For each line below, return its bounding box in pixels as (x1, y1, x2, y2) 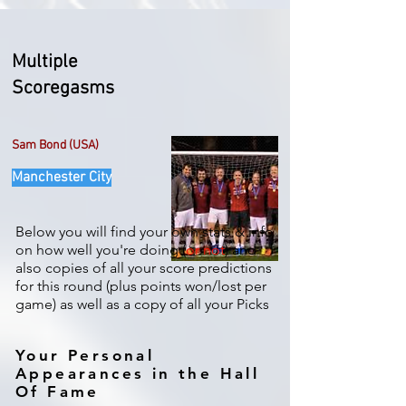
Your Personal (15, 346, 155, 364)
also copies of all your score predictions (15, 259, 272, 276)
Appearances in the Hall (15, 364, 260, 382)
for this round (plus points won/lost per (15, 277, 266, 295)
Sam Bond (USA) (12, 138, 99, 153)
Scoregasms (12, 77, 114, 100)
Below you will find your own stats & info (15, 223, 274, 240)
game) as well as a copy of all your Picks (15, 295, 269, 313)
